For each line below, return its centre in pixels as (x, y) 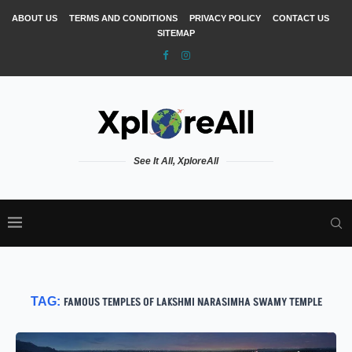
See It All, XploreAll (176, 161)
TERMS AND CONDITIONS (123, 18)
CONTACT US (301, 18)
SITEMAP (176, 33)
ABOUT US (34, 18)
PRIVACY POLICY (225, 18)
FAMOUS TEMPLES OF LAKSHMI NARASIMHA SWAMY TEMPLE (192, 302)
